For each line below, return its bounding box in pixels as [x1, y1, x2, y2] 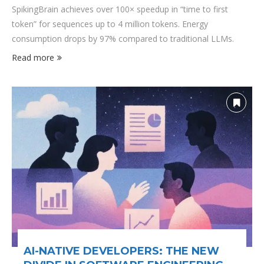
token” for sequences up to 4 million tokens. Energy [12, 18, 208, 29]
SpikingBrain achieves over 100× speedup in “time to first [12, 4, 228, 15]
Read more [12, 52, 54, 63]
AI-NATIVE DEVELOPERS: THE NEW [24, 245, 219, 258]
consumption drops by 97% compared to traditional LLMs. [12, 33, 234, 44]
